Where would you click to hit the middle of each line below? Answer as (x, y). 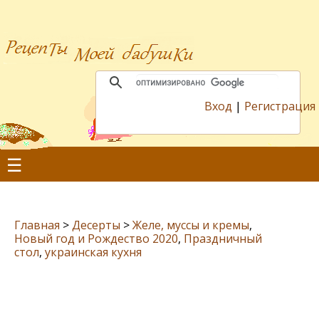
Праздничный (223, 239)
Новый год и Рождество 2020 (96, 239)
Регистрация (280, 106)
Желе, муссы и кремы (191, 225)
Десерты (96, 225)
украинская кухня (93, 252)
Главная (37, 225)
